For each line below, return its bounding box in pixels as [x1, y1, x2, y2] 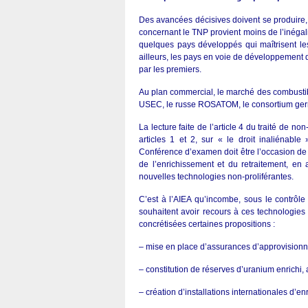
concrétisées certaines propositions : [139, 219, 275, 229]
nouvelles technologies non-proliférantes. [139, 172, 294, 181]
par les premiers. [139, 65, 201, 74]
